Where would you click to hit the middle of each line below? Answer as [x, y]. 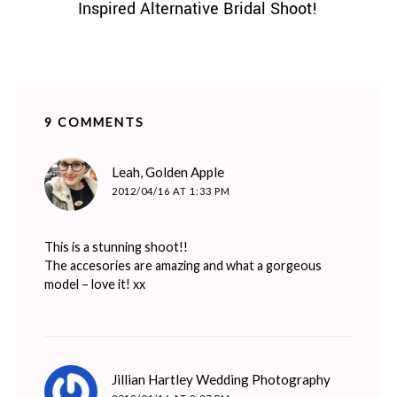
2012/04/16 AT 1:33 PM [171, 191]
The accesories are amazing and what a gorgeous [183, 266]
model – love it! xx [94, 284]
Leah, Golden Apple [167, 171]
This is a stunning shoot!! [116, 247]
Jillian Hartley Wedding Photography [221, 380]
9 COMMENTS [94, 121]
